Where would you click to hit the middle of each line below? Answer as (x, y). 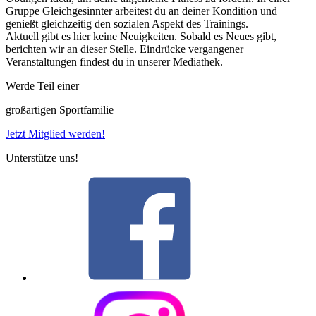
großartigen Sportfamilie (60, 110)
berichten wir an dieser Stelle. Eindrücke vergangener (124, 49)
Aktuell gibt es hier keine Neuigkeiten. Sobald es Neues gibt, (141, 37)
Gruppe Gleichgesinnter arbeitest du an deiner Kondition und (141, 11)
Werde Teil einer (42, 86)
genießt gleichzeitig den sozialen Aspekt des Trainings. (127, 24)
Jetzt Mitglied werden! (55, 134)
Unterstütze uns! (42, 158)
